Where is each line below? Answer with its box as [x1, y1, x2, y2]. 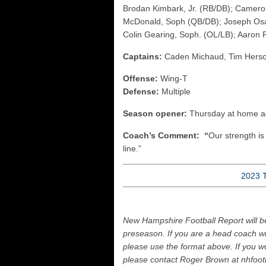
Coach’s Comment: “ [123, 131, 208, 140]
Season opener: [123, 109, 187, 118]
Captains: [123, 52, 162, 61]
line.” [123, 144, 141, 153]
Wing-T [158, 74, 188, 83]
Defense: [123, 87, 159, 96]
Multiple [159, 87, 191, 96]
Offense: [123, 74, 158, 83]
